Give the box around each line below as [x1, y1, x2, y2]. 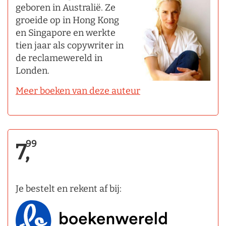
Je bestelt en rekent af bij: [16, 183, 122, 194]
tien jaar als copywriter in [16, 39, 124, 51]
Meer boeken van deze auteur [16, 85, 140, 96]
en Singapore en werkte [16, 27, 116, 38]
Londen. [16, 65, 49, 76]
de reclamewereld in [16, 52, 102, 64]
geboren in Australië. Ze [16, 2, 116, 13]
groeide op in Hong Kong [16, 14, 119, 26]
